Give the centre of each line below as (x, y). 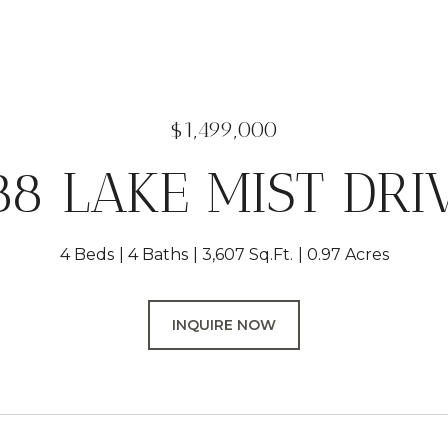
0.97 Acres (347, 254)
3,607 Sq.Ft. (247, 254)
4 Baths (157, 254)
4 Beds (86, 254)
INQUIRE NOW (224, 325)
